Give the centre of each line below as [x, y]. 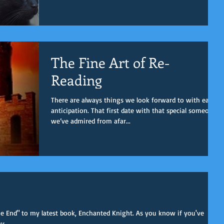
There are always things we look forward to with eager [135, 99]
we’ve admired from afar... [91, 120]
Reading [76, 79]
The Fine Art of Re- [110, 62]
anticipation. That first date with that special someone [71, 110]
